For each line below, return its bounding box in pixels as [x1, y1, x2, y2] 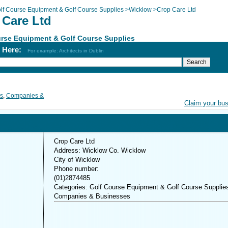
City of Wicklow [54, 156, 100, 163]
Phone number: [54, 165, 99, 173]
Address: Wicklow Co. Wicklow [54, 147, 146, 154]
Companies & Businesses [54, 192, 130, 200]
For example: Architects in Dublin [27, 48, 104, 53]
